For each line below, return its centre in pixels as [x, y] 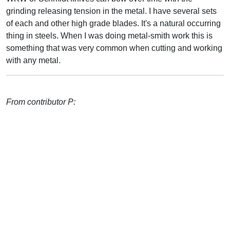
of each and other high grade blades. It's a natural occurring [113, 23]
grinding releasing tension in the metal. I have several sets [111, 11]
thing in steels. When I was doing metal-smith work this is [109, 35]
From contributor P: [41, 102]
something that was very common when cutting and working [114, 48]
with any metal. [33, 60]
